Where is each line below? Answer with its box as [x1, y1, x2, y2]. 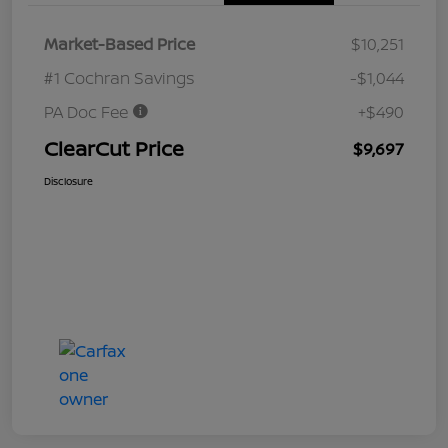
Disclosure [44, 173, 93, 188]
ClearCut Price [44, 134, 184, 162]
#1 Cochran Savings [44, 66, 195, 89]
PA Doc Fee [44, 100, 132, 123]
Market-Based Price [44, 32, 195, 55]
